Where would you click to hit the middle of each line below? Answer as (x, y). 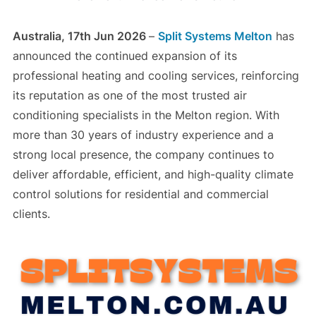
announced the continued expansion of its (124, 56)
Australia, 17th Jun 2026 (80, 36)
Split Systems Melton (215, 36)
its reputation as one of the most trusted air (129, 96)
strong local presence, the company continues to (143, 155)
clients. (31, 214)
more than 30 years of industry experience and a (143, 135)
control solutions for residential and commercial (140, 194)
